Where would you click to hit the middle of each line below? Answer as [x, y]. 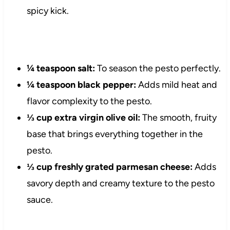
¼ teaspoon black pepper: [81, 85]
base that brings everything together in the [114, 134]
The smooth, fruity [178, 118]
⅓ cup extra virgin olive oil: [83, 118]
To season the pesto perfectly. [158, 69]
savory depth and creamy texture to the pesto [120, 184]
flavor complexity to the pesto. [89, 101]
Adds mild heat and [176, 85]
